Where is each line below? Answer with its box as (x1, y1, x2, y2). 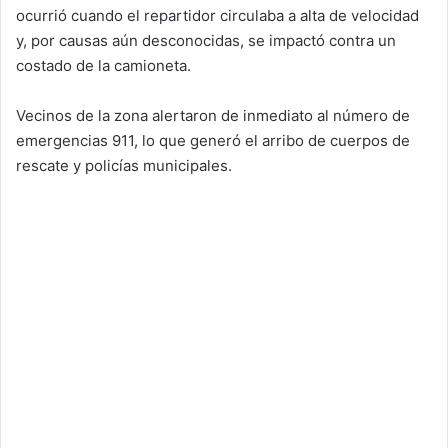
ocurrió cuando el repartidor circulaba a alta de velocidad (16, 5, 419, 25)
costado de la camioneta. (16, 55, 191, 75)
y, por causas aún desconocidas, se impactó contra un (16, 30, 396, 50)
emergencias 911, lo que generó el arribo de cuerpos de (16, 130, 410, 150)
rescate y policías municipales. (16, 155, 232, 175)
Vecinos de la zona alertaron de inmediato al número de (16, 105, 410, 125)
